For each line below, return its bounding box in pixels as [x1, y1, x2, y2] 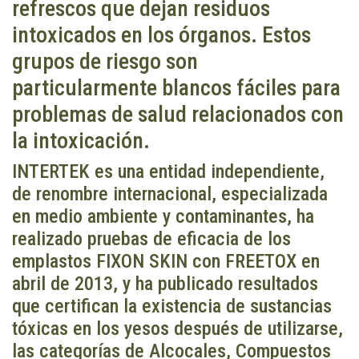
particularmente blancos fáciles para [12, 75, 341, 102]
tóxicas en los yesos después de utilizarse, [12, 317, 343, 341]
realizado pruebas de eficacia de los [12, 228, 291, 251]
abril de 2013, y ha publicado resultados [12, 272, 318, 296]
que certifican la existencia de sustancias [12, 295, 332, 318]
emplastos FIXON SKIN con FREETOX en [12, 250, 320, 273]
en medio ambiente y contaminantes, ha [12, 205, 314, 228]
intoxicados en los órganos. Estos [12, 22, 311, 49]
